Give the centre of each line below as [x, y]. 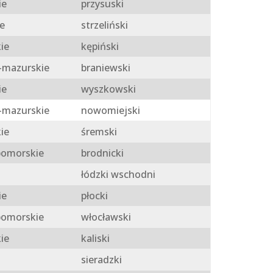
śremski [97, 132]
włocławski [105, 217]
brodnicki [101, 153]
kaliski [94, 239]
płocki [93, 196]
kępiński [98, 47]
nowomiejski [109, 111]
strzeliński [103, 25]
